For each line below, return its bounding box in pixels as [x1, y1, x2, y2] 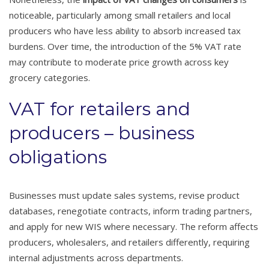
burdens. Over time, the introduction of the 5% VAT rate [9, 40, 241, 52]
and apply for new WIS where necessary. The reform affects [9, 220, 258, 232]
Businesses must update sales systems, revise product [9, 189, 240, 201]
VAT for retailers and [9, 97, 190, 120]
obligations [9, 145, 107, 168]
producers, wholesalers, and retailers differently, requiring [9, 235, 250, 248]
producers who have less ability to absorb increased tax [9, 24, 241, 37]
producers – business [9, 121, 195, 144]
